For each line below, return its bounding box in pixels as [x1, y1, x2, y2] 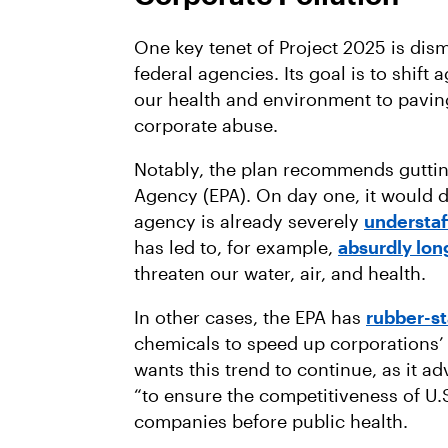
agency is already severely [134, 210, 364, 232]
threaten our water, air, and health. [134, 262, 426, 284]
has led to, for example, [134, 236, 338, 258]
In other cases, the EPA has [134, 306, 366, 328]
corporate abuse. [134, 114, 283, 136]
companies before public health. [134, 410, 408, 432]
